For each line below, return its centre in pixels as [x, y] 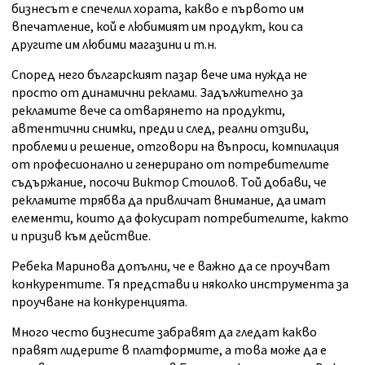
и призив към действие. [81, 237]
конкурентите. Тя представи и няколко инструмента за [180, 285]
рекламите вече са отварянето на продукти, [148, 111]
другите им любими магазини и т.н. [114, 45]
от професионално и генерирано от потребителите [170, 165]
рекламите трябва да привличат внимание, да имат [169, 201]
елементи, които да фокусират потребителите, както [180, 219]
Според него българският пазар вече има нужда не [159, 75]
